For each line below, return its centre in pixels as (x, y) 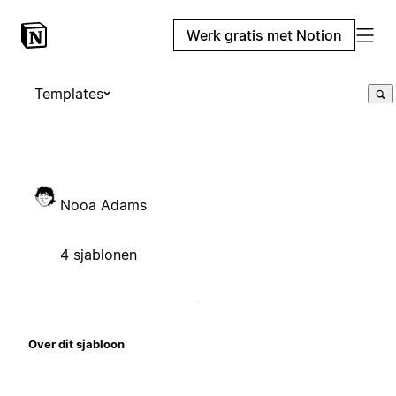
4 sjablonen (99, 254)
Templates (69, 94)
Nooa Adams (103, 205)
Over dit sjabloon (76, 343)
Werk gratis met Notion (264, 35)
